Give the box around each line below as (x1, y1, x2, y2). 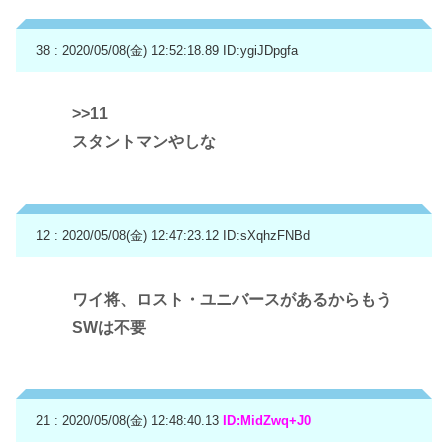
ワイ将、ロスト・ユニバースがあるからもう (72, 290, 392, 308)
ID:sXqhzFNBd (223, 228, 310, 244)
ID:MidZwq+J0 (223, 413, 311, 429)
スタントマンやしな (72, 133, 216, 151)
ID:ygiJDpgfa (223, 42, 298, 58)
